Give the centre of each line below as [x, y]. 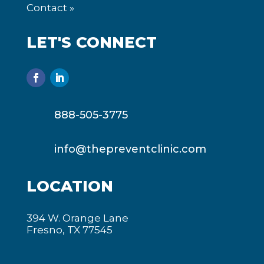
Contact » [50, 8]
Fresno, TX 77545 [69, 230]
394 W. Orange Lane [77, 218]
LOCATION [70, 186]
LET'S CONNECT [91, 42]
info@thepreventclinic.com [130, 149]
